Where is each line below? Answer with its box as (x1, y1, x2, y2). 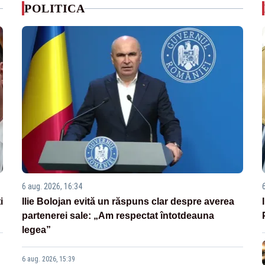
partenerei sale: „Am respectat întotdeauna (22, 211, 215, 221)
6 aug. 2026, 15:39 (22, 255, 76, 264)
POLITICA (24, 2, 85, 15)
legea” (22, 225, 51, 235)
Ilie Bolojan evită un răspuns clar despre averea (22, 196, 235, 207)
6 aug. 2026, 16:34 (22, 182, 83, 192)
